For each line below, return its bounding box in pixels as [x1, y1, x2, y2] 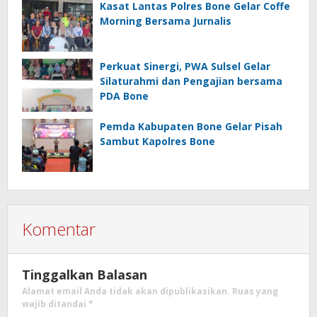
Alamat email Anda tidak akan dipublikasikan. [22, 284, 230, 297]
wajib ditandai [22, 297, 88, 310]
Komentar [22, 217, 96, 241]
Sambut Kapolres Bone [100, 134, 215, 148]
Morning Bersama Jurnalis [100, 13, 231, 28]
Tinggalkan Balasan [22, 265, 147, 283]
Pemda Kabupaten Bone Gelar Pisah [100, 119, 282, 133]
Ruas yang [232, 284, 278, 297]
